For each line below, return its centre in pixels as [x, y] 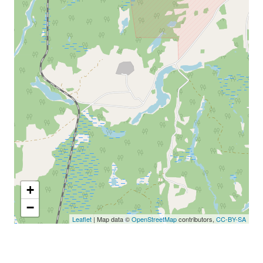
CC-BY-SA [231, 219]
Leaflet [82, 219]
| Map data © [112, 219]
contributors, [196, 219]
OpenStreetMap [154, 219]
